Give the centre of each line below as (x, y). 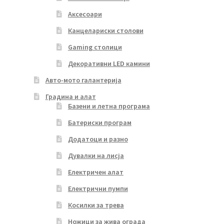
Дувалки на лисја (96, 155)
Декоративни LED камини (109, 63)
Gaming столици (95, 47)
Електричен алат (95, 172)
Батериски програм (99, 122)
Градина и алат (70, 96)
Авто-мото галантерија (83, 80)
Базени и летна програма (109, 106)
